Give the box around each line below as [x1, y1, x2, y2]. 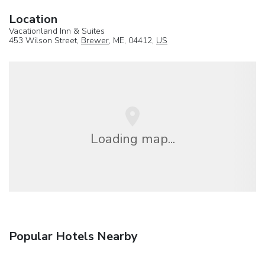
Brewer [81, 35, 109, 47]
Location [9, 11, 57, 28]
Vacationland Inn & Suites [9, 25, 105, 37]
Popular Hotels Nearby [9, 228, 138, 245]
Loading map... [90, 129, 175, 148]
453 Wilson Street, [9, 35, 81, 47]
